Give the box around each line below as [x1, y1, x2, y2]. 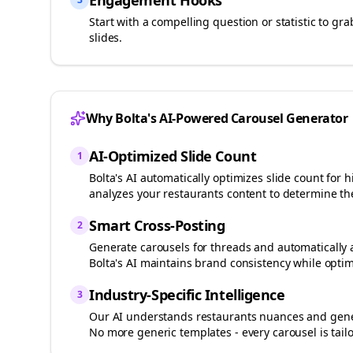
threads [210, 240, 251, 255]
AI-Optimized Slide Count [89, 147, 257, 165]
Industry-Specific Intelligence [89, 285, 285, 304]
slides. [89, 30, 123, 45]
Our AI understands [89, 309, 196, 324]
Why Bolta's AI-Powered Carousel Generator [86, 110, 348, 127]
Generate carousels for [89, 240, 211, 255]
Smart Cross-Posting [89, 216, 225, 235]
